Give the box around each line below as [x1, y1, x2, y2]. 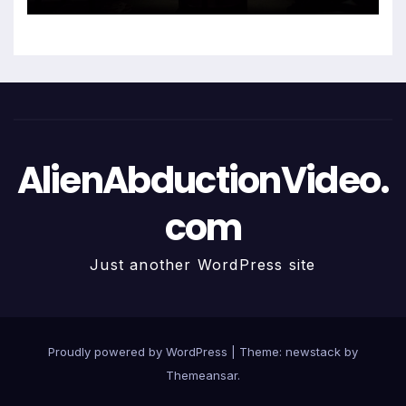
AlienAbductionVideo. [16, 155, 390, 207]
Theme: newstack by [239, 344, 358, 360]
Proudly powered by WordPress [48, 344, 231, 360]
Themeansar [166, 368, 237, 383]
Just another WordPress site [90, 256, 316, 275]
